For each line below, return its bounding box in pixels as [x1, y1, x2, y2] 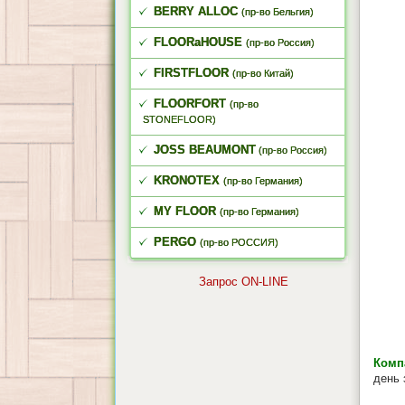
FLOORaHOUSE [143, 35, 242, 49]
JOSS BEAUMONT [143, 143, 256, 156]
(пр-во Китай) [232, 68, 294, 79]
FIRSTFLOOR [143, 66, 229, 80]
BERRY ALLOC [143, 5, 238, 18]
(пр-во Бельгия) [241, 6, 314, 17]
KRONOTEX [143, 174, 220, 187]
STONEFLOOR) [143, 114, 216, 125]
